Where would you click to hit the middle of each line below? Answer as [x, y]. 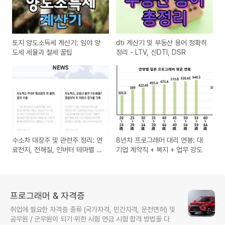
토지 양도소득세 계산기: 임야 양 [56, 42]
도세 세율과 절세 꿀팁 [42, 52]
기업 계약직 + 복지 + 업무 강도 [159, 150]
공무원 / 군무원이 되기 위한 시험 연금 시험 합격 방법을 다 [90, 219]
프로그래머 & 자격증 [47, 195]
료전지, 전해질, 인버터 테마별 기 [57, 150]
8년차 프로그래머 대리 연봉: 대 [160, 140]
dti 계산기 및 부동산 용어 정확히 [162, 42]
